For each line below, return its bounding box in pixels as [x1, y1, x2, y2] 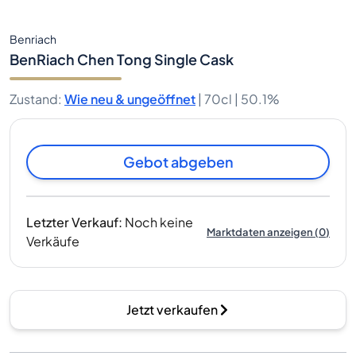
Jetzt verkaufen [126, 301, 218, 318]
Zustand [10, 91, 58, 107]
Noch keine [125, 214, 193, 230]
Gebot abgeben [122, 153, 234, 171]
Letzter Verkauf [26, 214, 118, 230]
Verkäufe [26, 233, 79, 250]
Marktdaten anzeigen [207, 225, 313, 238]
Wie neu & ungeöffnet [64, 91, 195, 107]
